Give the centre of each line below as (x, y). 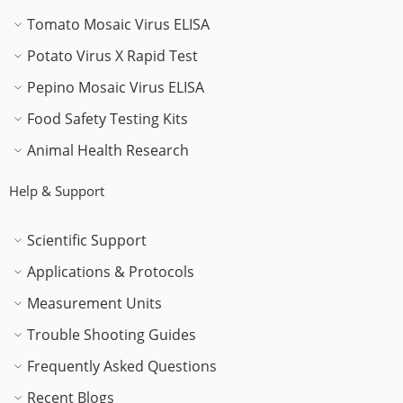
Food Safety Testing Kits (107, 118)
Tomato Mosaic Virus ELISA (118, 24)
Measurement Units (94, 303)
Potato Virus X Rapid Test (112, 55)
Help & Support (57, 190)
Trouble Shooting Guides (112, 334)
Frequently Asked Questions (122, 366)
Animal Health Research (108, 150)
